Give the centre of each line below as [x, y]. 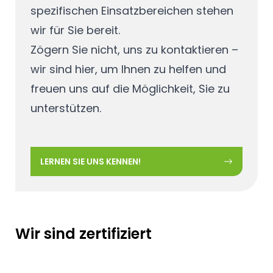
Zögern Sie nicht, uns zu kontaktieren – [134, 49]
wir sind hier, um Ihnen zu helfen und [128, 69]
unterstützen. [66, 108]
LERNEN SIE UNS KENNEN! [90, 162]
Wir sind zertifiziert [83, 233]
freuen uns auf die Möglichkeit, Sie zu [130, 88]
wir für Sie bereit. [76, 30]
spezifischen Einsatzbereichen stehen [132, 10]
